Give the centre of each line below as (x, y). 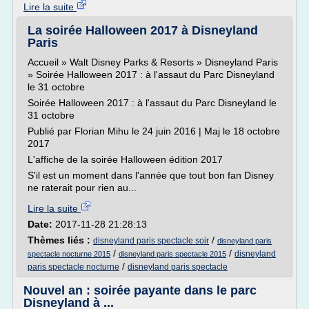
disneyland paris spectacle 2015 (172, 254)
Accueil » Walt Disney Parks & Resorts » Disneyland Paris (153, 62)
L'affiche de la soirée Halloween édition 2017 (125, 159)
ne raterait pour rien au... (82, 188)
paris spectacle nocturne (73, 267)
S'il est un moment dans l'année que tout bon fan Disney (151, 175)
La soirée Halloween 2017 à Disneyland (143, 30)
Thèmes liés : (60, 240)
